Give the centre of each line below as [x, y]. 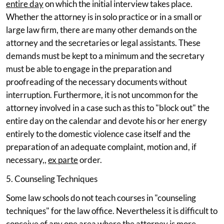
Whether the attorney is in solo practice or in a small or [104, 16]
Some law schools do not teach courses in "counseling [101, 197]
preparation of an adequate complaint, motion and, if [101, 146]
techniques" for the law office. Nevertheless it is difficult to [112, 210]
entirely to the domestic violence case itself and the [98, 133]
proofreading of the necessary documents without [96, 81]
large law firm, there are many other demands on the [101, 29]
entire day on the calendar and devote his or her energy [106, 120]
